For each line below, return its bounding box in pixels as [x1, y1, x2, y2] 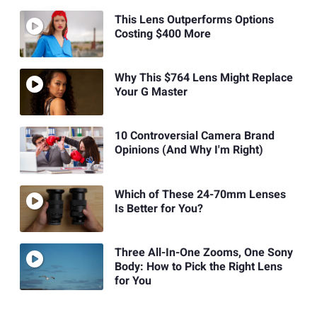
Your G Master [114, 83, 188, 101]
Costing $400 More [114, 25, 211, 42]
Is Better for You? [114, 200, 203, 217]
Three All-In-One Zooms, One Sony [114, 244, 293, 262]
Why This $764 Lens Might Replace [114, 69, 293, 87]
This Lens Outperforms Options [114, 11, 274, 28]
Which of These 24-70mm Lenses [114, 185, 286, 203]
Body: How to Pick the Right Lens [114, 258, 282, 276]
